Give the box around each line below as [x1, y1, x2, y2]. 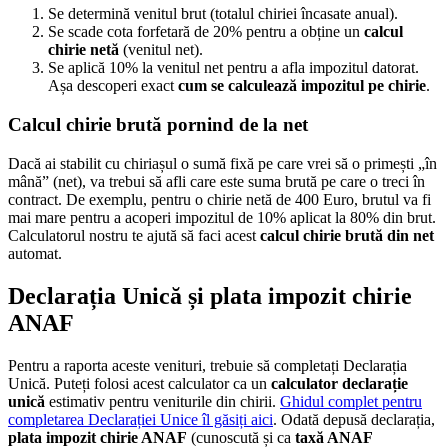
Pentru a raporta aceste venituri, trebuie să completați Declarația [8, 356, 407, 374]
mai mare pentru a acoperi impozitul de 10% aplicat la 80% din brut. [8, 208, 436, 226]
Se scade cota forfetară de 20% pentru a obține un [48, 23, 364, 41]
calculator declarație [271, 374, 408, 392]
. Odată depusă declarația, [273, 410, 435, 428]
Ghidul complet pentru [280, 392, 422, 410]
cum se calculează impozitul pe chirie [178, 77, 426, 95]
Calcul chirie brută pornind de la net [8, 114, 308, 136]
